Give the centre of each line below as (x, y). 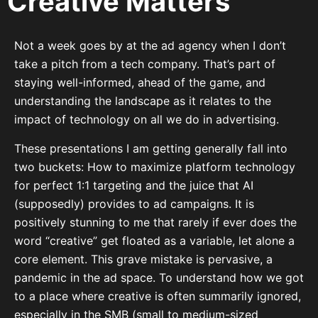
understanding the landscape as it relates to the (143, 101)
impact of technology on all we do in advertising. (148, 120)
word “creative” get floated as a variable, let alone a (154, 240)
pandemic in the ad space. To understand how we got (159, 277)
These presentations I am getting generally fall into (151, 148)
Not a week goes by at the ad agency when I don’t (150, 46)
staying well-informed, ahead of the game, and (140, 83)
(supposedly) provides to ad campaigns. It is (134, 203)
